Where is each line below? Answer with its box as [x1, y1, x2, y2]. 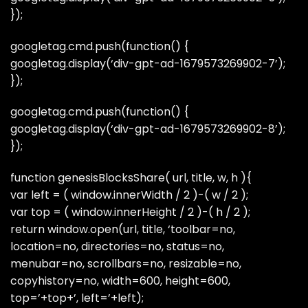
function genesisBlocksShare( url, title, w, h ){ [10, 170, 252, 186]
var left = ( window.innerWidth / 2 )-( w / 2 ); [10, 187, 248, 203]
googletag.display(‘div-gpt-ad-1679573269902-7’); [10, 55, 285, 71]
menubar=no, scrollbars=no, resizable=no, [10, 256, 241, 272]
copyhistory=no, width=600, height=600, [10, 273, 230, 289]
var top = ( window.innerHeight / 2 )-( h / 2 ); [10, 204, 250, 221]
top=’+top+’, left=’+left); [10, 290, 144, 307]
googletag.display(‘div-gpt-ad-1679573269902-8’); [10, 121, 285, 137]
